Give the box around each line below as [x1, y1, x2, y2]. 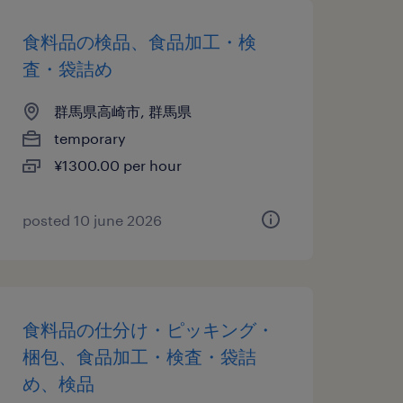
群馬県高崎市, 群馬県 [53, 103, 192, 120]
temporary [53, 130, 126, 147]
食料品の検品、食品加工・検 [22, 31, 256, 52]
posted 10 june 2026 [22, 211, 162, 228]
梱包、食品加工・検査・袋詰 [22, 345, 256, 367]
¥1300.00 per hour [53, 157, 182, 174]
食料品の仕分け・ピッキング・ [22, 318, 274, 340]
